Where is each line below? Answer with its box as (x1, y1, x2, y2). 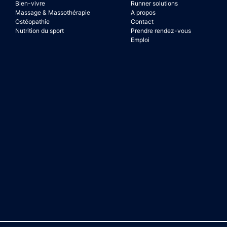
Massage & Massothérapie (15, 9, 90, 16)
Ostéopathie (15, 18, 50, 25)
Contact (131, 18, 154, 25)
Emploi (131, 36, 149, 44)
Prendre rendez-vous (131, 27, 191, 34)
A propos (131, 9, 156, 16)
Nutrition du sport (15, 27, 64, 34)
